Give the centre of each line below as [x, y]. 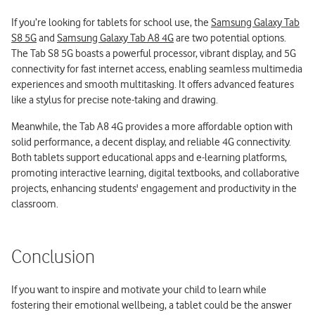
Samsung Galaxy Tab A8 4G [115, 38]
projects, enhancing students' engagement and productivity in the [154, 188]
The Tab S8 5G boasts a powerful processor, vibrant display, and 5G [154, 53]
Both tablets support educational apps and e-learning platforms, [149, 157]
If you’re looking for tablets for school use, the [111, 22]
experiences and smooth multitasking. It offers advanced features [153, 84]
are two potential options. [230, 38]
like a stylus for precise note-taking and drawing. [115, 99]
